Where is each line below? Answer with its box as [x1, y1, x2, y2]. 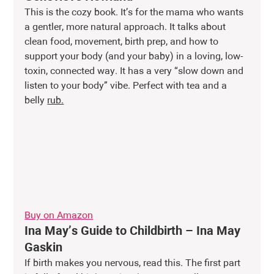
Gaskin [24, 242, 63, 254]
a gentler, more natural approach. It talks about [24, 23, 229, 33]
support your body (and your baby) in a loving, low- [24, 52, 243, 62]
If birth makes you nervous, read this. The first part [24, 259, 243, 269]
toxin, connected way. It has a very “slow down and [24, 67, 246, 77]
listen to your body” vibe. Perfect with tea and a [24, 81, 230, 92]
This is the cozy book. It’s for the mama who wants [24, 8, 246, 18]
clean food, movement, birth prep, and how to [24, 37, 221, 48]
